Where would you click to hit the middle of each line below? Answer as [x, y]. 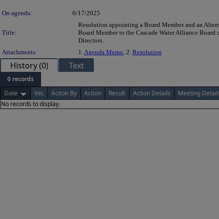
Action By [64, 93]
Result [117, 93]
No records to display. [31, 104]
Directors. [91, 40]
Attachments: [20, 52]
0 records [21, 79]
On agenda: [17, 13]
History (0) [29, 65]
